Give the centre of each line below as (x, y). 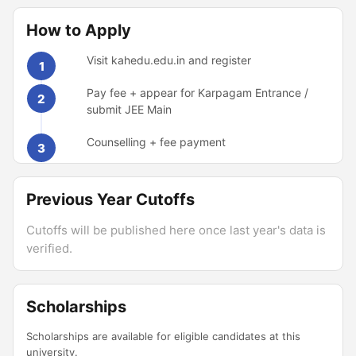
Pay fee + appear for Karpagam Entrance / (197, 93)
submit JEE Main (129, 109)
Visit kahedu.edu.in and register (169, 60)
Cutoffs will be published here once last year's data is (176, 230)
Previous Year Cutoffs (110, 199)
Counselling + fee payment (156, 142)
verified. (49, 248)
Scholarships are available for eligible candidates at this (163, 336)
